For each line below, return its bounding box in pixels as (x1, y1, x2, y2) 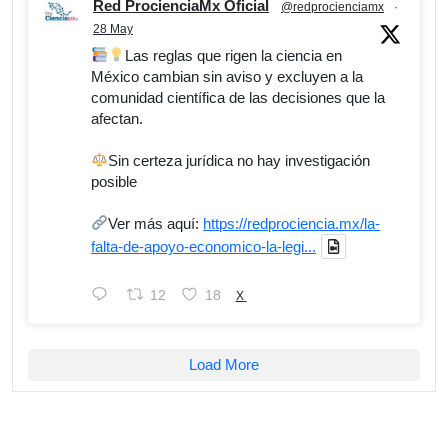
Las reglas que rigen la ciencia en (125, 46, 343, 64)
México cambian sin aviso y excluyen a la (91, 67, 363, 85)
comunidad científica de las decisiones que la (91, 88, 385, 106)
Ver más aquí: (108, 214, 204, 232)
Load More (189, 355, 259, 373)
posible (91, 172, 137, 190)
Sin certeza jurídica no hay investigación (108, 151, 371, 169)
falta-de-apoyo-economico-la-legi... (91, 237, 316, 255)
